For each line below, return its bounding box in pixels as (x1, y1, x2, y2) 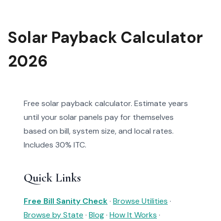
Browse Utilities (113, 196, 168, 206)
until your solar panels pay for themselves (24, 112, 174, 122)
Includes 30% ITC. (24, 140, 86, 150)
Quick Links (24, 171, 81, 185)
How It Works (110, 210, 157, 220)
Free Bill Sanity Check (24, 196, 108, 206)
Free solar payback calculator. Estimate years (24, 98, 188, 109)
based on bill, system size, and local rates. (24, 126, 174, 136)
